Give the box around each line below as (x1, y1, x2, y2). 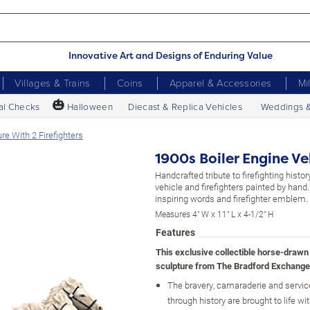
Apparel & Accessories (169, 75, 272, 89)
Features (156, 225, 195, 239)
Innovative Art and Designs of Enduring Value (68, 48, 273, 62)
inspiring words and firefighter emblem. (155, 192, 308, 205)
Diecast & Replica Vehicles (128, 99, 243, 113)
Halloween (66, 99, 113, 113)
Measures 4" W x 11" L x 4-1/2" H (155, 208, 273, 219)
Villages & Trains (15, 75, 91, 89)
